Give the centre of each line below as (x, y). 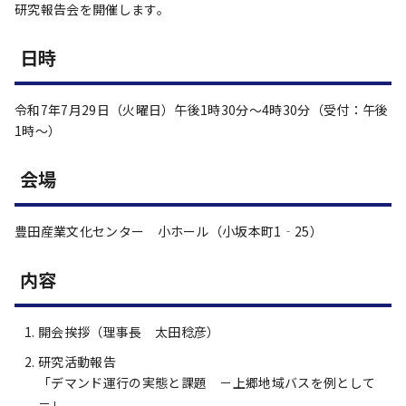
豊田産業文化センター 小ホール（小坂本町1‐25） (169, 231)
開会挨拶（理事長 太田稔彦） (129, 332)
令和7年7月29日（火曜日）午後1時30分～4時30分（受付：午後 (202, 110)
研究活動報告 (77, 362)
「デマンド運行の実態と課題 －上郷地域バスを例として (207, 382)
